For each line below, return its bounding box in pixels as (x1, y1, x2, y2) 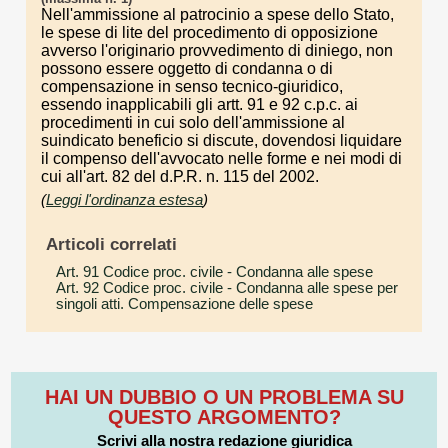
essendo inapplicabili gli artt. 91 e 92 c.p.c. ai (41, 96, 358, 113)
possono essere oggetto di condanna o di (41, 60, 333, 77)
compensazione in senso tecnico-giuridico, (41, 78, 343, 95)
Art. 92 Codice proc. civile (56, 279, 223, 296)
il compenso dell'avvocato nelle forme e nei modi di (41, 150, 402, 167)
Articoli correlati (45, 234, 177, 254)
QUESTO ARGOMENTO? (107, 405, 341, 428)
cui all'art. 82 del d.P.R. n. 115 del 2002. (41, 168, 319, 185)
